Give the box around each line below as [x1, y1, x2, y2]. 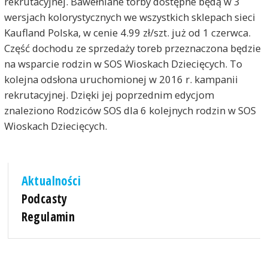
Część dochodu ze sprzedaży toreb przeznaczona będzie [4, 41, 261, 55]
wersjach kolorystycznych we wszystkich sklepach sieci [4, 10, 255, 24]
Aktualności [21, 172, 81, 189]
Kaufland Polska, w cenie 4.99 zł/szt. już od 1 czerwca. [4, 25, 251, 39]
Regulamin [21, 208, 75, 225]
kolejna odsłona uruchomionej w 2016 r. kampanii [4, 72, 238, 86]
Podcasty [21, 190, 68, 207]
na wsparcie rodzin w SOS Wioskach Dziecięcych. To [4, 56, 242, 71]
